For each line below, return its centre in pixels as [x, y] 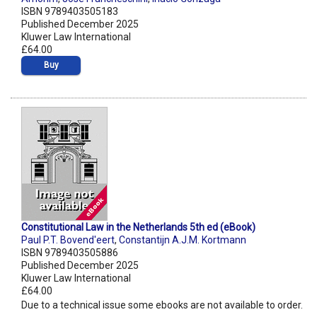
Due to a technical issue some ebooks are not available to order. [162, 305]
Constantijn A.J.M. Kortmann [183, 240]
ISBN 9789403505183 [70, 12]
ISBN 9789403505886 [70, 253]
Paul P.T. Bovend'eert [68, 240]
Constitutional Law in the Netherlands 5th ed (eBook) [138, 227]
